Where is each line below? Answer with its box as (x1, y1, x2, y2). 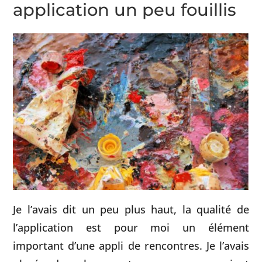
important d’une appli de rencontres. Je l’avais (13, 237, 249, 253)
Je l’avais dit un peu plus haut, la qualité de (13, 201, 249, 216)
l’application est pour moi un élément (13, 219, 249, 235)
